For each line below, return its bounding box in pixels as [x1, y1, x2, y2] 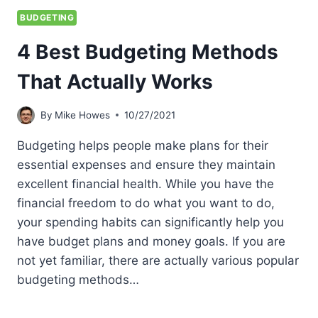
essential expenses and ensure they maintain [17, 157, 275, 172]
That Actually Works [17, 70, 213, 94]
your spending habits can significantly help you [17, 214, 284, 229]
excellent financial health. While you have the [17, 176, 274, 191]
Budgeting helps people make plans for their [17, 138, 268, 153]
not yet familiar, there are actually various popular [17, 253, 299, 268]
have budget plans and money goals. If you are [17, 234, 285, 248]
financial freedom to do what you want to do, [17, 195, 275, 210]
